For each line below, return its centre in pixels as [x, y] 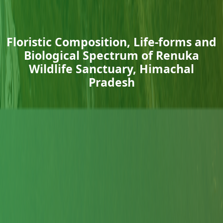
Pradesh [111, 82]
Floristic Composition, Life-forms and [111, 42]
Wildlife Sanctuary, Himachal [111, 69]
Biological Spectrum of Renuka [111, 55]
